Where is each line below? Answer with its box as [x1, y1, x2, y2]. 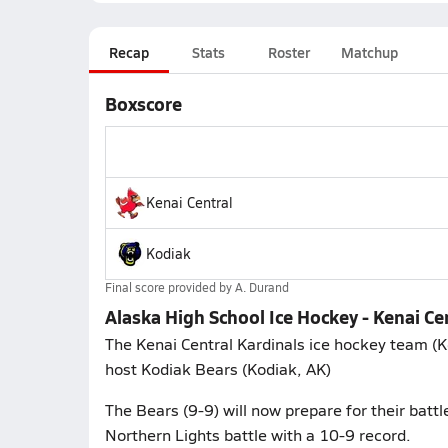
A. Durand [234, 279, 289, 295]
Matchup [340, 42, 398, 62]
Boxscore [104, 91, 182, 116]
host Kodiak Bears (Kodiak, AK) [104, 358, 331, 379]
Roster [267, 42, 310, 62]
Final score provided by [104, 279, 235, 295]
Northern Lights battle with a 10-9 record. [104, 424, 411, 445]
